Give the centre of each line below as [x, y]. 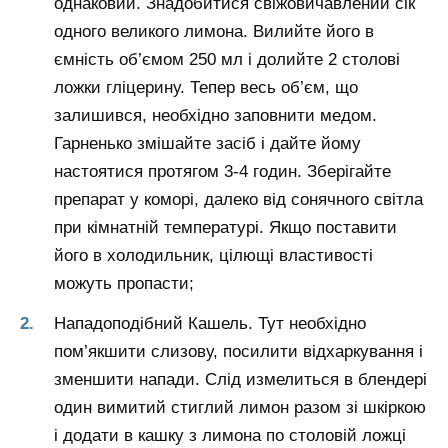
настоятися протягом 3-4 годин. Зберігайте [222, 171]
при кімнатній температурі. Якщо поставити [225, 227]
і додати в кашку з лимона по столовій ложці [230, 435]
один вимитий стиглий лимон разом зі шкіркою [240, 407]
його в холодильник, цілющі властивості [213, 255]
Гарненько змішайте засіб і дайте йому [207, 143]
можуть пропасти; [124, 283]
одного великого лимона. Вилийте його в [214, 31]
